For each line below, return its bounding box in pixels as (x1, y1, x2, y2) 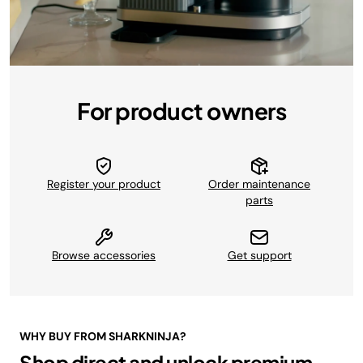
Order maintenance (208, 176, 310, 191)
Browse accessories (52, 247, 156, 263)
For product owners (77, 96, 286, 125)
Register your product (47, 176, 160, 191)
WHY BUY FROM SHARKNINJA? (19, 328, 186, 344)
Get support (227, 247, 292, 263)
